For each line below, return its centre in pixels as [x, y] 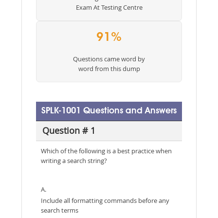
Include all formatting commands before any [105, 200]
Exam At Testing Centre [109, 7]
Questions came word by [109, 59]
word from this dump [109, 68]
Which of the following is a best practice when [106, 151]
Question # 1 [69, 131]
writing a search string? [74, 160]
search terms [60, 210]
